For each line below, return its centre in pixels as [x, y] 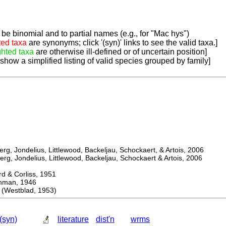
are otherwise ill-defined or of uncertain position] [120, 52]
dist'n [105, 219]
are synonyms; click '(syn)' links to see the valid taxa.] [122, 43]
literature [73, 219]
